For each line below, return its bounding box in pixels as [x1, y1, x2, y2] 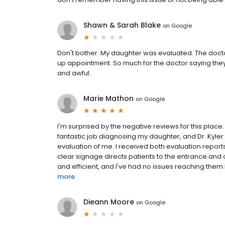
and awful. [57, 68, 91, 78]
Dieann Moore [83, 197, 134, 207]
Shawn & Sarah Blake [83, 20, 161, 31]
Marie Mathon [83, 93, 134, 104]
